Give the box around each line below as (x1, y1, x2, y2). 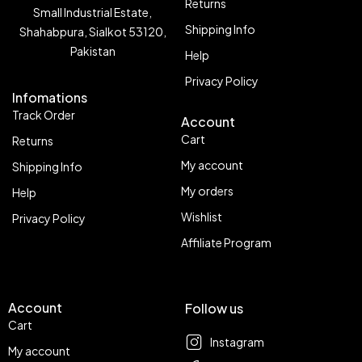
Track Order (12, 107, 75, 122)
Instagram (210, 335, 264, 349)
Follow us (185, 300, 243, 317)
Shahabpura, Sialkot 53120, (19, 23, 166, 39)
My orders (181, 183, 234, 198)
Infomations (12, 89, 87, 106)
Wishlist (181, 209, 222, 224)
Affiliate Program (181, 235, 271, 250)
